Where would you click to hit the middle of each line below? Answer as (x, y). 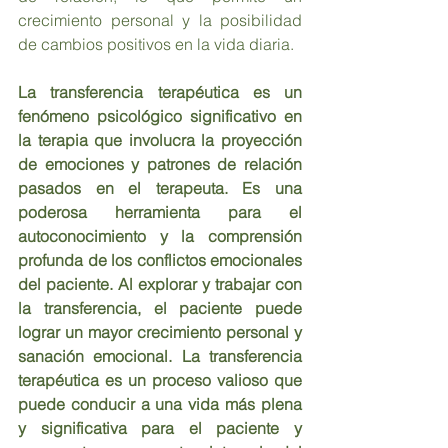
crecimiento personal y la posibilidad (160, 20)
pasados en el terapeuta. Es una (160, 188)
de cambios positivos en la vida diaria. (156, 44)
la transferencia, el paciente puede (160, 308)
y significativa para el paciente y (160, 428)
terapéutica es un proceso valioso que (160, 380)
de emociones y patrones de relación (160, 164)
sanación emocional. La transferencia (160, 356)
